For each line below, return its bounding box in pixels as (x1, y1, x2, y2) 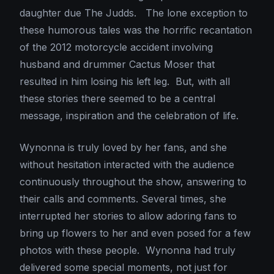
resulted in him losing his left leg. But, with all (20, 75, 230, 88)
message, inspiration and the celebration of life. (20, 109, 239, 122)
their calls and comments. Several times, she (20, 193, 226, 206)
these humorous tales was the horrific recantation (20, 24, 252, 37)
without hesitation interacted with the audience (20, 158, 234, 171)
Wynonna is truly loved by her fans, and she (20, 141, 227, 154)
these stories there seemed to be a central (20, 92, 215, 105)
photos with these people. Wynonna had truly (20, 244, 235, 257)
